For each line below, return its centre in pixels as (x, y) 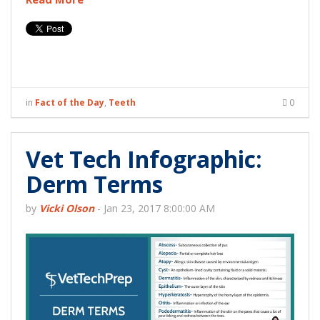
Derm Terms (94, 184)
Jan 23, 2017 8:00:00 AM (159, 209)
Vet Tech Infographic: (144, 159)
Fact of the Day (70, 103)
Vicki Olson (67, 209)
